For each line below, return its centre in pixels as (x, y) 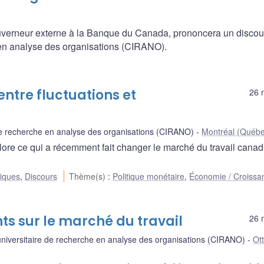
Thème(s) (89, 176)
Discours (41, 176)
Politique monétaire (149, 176)
